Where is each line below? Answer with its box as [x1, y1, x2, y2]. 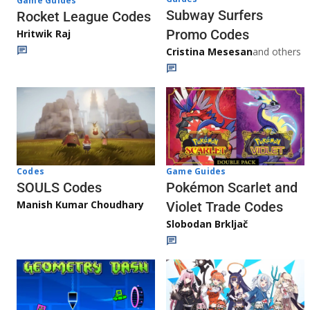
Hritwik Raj [17, 26, 71, 40]
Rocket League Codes [17, 8, 151, 25]
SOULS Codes [17, 179, 102, 196]
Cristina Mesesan [166, 45, 253, 59]
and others [253, 45, 301, 59]
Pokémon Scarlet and [166, 179, 298, 196]
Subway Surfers [166, 7, 263, 24]
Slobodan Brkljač [166, 217, 248, 230]
